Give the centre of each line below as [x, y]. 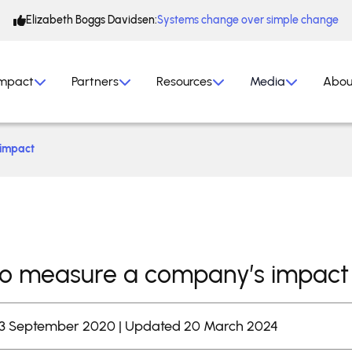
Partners [95, 81]
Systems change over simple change [248, 20]
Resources [184, 81]
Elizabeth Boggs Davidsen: [92, 20]
